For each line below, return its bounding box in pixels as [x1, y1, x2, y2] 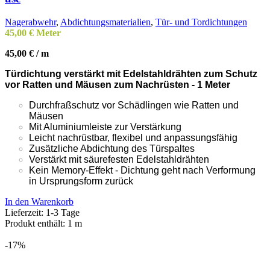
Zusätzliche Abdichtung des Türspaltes [29, 143, 195, 154]
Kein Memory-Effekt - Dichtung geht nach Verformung [29, 165, 256, 175]
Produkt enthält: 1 [5, 218, 75, 228]
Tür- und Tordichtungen [155, 16, 247, 27]
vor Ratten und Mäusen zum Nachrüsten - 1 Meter [5, 79, 230, 90]
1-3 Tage [46, 207, 80, 218]
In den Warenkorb [5, 196, 74, 207]
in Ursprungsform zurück [29, 175, 133, 186]
